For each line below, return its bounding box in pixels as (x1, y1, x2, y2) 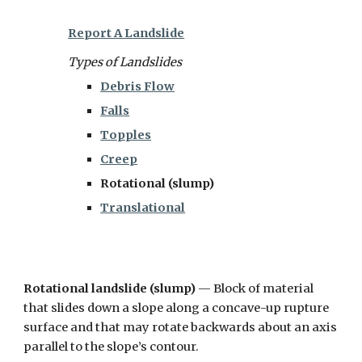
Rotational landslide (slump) (23, 281, 196, 296)
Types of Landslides (68, 55, 183, 69)
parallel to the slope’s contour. (23, 339, 200, 354)
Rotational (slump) (100, 176, 215, 191)
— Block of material (196, 281, 314, 296)
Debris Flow (100, 79, 175, 94)
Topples (100, 128, 152, 142)
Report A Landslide (68, 26, 185, 40)
